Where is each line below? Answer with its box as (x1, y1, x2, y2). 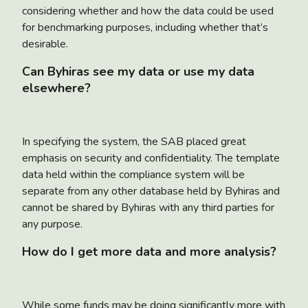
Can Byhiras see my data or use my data (22, 63, 254, 80)
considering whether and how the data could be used (22, 3, 274, 19)
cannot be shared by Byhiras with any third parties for (22, 199, 274, 215)
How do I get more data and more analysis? (22, 243, 276, 260)
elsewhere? (22, 79, 91, 96)
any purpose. (22, 216, 82, 232)
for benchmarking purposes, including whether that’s (22, 19, 268, 35)
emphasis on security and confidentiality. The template (22, 150, 280, 166)
